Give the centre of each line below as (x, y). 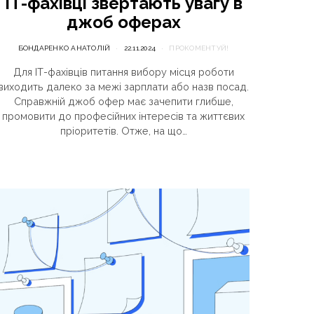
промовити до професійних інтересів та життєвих (123, 116)
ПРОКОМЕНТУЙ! (199, 48)
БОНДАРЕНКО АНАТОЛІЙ (64, 48)
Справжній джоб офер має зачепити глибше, (123, 101)
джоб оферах (123, 22)
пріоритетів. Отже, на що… (123, 131)
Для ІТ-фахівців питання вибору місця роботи (123, 72)
